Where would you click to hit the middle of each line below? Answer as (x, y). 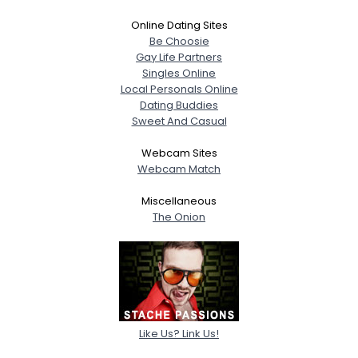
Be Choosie (179, 41)
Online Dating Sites (179, 25)
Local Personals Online (179, 89)
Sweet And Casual (179, 121)
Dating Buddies (179, 105)
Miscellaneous (179, 201)
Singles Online (179, 73)
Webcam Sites (179, 153)
